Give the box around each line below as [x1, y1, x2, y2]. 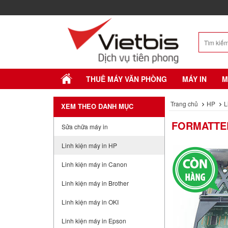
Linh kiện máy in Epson [61, 216, 126, 225]
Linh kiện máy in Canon [61, 160, 127, 168]
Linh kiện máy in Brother [61, 179, 129, 187]
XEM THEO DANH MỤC [61, 101, 133, 111]
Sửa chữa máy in [61, 122, 108, 131]
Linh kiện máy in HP [61, 141, 117, 150]
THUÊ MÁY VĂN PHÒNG [85, 74, 167, 84]
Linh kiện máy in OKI [61, 197, 119, 206]
